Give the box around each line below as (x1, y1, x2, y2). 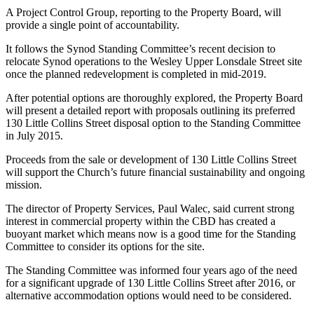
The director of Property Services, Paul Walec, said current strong (6, 202, 294, 214)
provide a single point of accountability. (6, 18, 179, 31)
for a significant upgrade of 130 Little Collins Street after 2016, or (6, 276, 295, 289)
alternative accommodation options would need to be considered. (6, 289, 292, 301)
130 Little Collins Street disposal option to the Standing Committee (6, 116, 301, 129)
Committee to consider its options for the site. (6, 240, 205, 252)
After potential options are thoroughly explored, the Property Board (6, 91, 303, 104)
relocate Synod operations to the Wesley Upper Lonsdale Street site (6, 55, 302, 67)
